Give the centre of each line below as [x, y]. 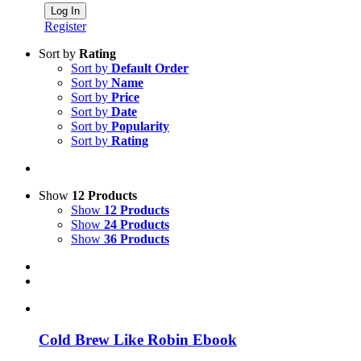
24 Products [137, 224]
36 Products [137, 239]
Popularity [140, 126]
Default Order [150, 68]
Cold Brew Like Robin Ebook [138, 339]
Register [65, 26]
